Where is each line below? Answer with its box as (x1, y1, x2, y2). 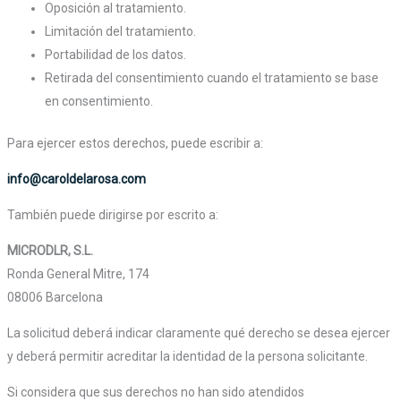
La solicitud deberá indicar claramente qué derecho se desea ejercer (6, 326, 390, 341)
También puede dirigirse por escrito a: (6, 208, 218, 223)
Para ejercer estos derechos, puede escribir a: (6, 136, 263, 151)
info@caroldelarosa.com (6, 172, 146, 187)
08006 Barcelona (6, 290, 103, 305)
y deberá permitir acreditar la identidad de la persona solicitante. (6, 349, 368, 364)
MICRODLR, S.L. (6, 243, 93, 259)
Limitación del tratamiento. (44, 24, 196, 39)
